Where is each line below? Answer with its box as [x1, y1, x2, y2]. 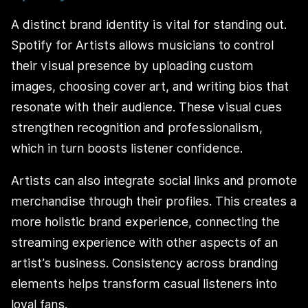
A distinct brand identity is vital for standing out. [11, 16, 287, 32]
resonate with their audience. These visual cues [11, 99, 282, 114]
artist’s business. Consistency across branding [11, 256, 278, 271]
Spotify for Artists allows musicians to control [11, 37, 274, 52]
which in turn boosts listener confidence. [11, 140, 243, 155]
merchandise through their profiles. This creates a [11, 194, 296, 209]
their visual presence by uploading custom [11, 58, 254, 73]
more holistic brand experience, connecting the [11, 214, 280, 230]
